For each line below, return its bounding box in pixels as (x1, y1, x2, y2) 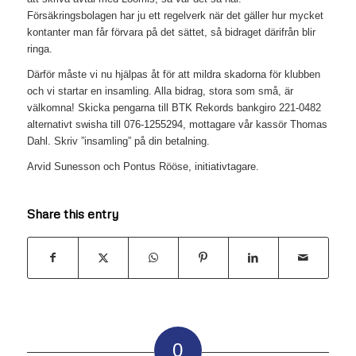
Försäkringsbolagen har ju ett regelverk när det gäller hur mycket (26, 10, 323, 22)
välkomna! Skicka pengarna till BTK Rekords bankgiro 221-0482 (26, 102, 321, 114)
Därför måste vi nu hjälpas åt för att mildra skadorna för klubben (26, 68, 320, 81)
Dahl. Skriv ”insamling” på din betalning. (26, 135, 210, 148)
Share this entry (26, 206, 118, 222)
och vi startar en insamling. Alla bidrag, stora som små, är (26, 85, 293, 98)
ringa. (26, 43, 52, 56)
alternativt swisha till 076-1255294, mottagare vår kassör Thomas (26, 118, 327, 131)
